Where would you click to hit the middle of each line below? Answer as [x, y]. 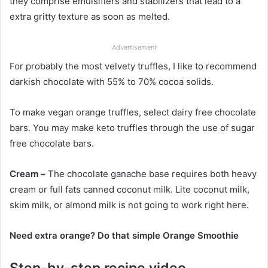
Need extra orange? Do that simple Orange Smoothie [124, 235]
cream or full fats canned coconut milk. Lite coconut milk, [130, 189]
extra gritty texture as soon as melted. [90, 16]
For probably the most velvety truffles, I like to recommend [133, 66]
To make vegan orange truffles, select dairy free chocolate [133, 112]
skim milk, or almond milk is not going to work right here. [129, 205]
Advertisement [134, 47]
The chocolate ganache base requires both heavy [151, 173]
